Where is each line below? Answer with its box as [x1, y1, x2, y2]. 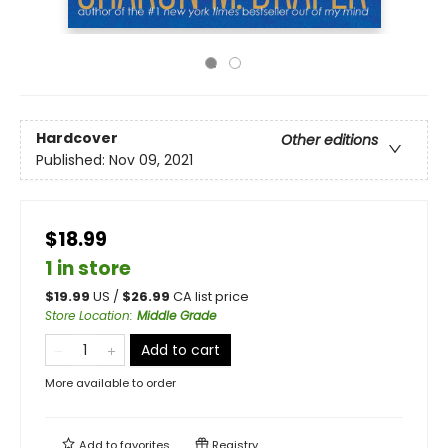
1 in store [45, 255, 131, 282]
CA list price [173, 288, 249, 305]
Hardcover [36, 128, 118, 149]
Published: [36, 150, 109, 171]
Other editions [281, 130, 378, 151]
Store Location [45, 307, 130, 324]
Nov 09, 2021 [109, 150, 193, 171]
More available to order [45, 375, 176, 391]
